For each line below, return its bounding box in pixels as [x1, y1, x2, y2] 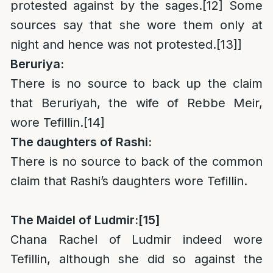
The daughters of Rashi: [10, 135, 152, 149]
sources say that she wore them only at [10, 18, 263, 32]
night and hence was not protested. [10, 37, 216, 52]
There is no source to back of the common [10, 154, 263, 169]
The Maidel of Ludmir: [10, 213, 138, 227]
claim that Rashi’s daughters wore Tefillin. [10, 174, 247, 188]
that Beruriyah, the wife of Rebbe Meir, [10, 96, 263, 110]
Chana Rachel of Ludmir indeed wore [10, 232, 263, 247]
